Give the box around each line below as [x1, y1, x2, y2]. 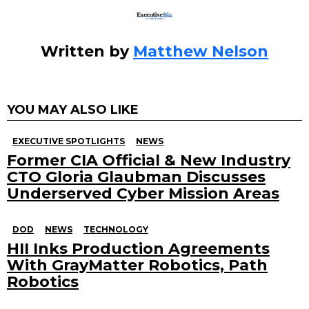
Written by [41, 41, 133, 61]
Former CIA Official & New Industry [7, 150, 290, 170]
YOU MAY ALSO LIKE [7, 101, 139, 117]
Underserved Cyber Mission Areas [7, 183, 279, 203]
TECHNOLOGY [83, 223, 148, 235]
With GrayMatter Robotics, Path [7, 255, 268, 275]
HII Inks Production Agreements [7, 239, 270, 258]
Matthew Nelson [133, 41, 268, 61]
